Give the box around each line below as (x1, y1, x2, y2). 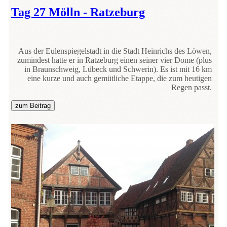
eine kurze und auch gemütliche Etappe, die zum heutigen (27, 74, 212, 83)
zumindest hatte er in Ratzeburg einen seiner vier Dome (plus (17, 56, 212, 65)
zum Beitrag (15, 102, 51, 110)
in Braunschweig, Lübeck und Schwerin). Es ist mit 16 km (24, 65, 212, 74)
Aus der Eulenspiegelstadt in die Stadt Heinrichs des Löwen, (18, 47, 212, 56)
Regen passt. (171, 83, 212, 92)
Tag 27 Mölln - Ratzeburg (11, 6, 145, 19)
